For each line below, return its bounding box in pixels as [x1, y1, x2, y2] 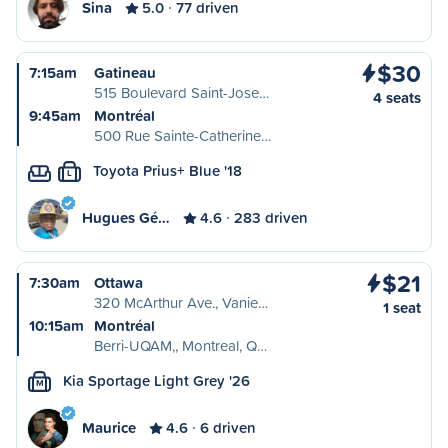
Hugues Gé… [82, 207, 170, 228]
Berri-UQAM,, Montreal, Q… [94, 335, 267, 356]
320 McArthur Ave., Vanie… [94, 292, 268, 313]
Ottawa [94, 272, 143, 293]
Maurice [82, 417, 136, 438]
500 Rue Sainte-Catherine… [94, 125, 271, 146]
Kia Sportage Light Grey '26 [63, 370, 250, 391]
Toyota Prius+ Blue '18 [93, 160, 242, 181]
